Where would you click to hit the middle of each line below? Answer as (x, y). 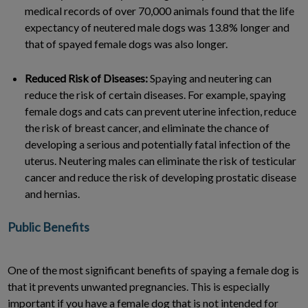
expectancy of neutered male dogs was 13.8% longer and (157, 27)
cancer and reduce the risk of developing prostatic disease (161, 177)
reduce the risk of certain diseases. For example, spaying (155, 94)
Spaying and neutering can (210, 78)
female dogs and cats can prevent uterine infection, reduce (161, 111)
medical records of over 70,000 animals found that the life (159, 10)
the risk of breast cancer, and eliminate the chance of (147, 127)
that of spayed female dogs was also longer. (126, 43)
